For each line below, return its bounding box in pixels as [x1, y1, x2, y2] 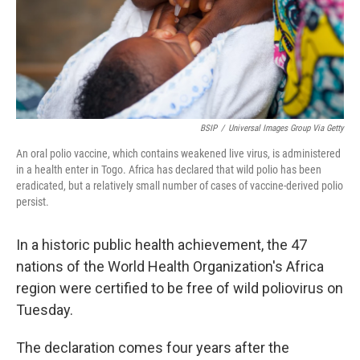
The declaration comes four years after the [16, 339, 289, 356]
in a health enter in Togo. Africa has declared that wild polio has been [16, 163, 321, 176]
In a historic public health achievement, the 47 [16, 236, 307, 253]
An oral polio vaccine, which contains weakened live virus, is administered [16, 147, 341, 160]
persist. [16, 195, 49, 208]
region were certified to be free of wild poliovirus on [16, 280, 343, 297]
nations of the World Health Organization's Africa [16, 258, 324, 275]
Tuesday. [16, 301, 73, 318]
